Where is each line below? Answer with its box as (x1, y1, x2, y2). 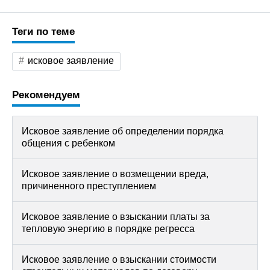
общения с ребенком (22, 138, 115, 148)
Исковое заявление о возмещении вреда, (22, 169, 209, 179)
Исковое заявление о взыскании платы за (22, 212, 210, 222)
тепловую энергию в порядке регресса (22, 224, 195, 234)
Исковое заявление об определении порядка (22, 126, 224, 136)
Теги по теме (12, 26, 75, 37)
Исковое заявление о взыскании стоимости (22, 254, 216, 265)
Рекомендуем (12, 89, 80, 101)
